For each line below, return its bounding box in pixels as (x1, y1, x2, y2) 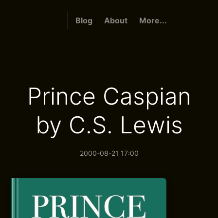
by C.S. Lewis (35, 110, 183, 139)
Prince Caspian (27, 82, 191, 110)
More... (139, 16, 167, 25)
